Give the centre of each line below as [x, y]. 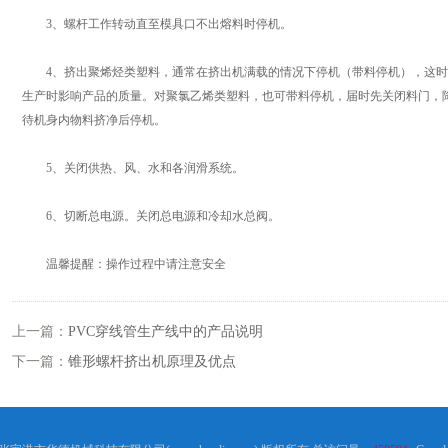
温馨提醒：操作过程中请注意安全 [124, 264]
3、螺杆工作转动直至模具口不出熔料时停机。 [157, 24]
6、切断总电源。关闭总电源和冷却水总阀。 [151, 216]
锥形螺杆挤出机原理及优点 [152, 361]
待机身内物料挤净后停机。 [94, 120]
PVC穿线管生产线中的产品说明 [165, 331]
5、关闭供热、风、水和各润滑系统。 [133, 168]
